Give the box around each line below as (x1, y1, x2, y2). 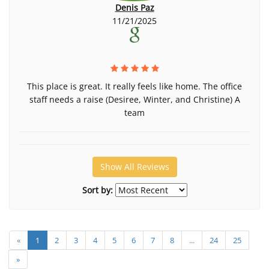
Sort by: (82, 184, 113, 196)
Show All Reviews (100, 161, 169, 172)
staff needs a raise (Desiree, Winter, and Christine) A (29, 94, 240, 105)
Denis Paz (115, 2, 154, 13)
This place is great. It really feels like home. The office (27, 80, 242, 92)
